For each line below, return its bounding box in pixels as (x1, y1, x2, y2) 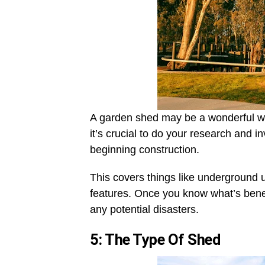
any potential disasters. (90, 203, 199, 215)
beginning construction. (90, 144, 199, 156)
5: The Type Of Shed (90, 231, 221, 248)
